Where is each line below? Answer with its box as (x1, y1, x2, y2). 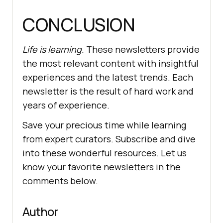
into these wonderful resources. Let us (22, 147, 187, 159)
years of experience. (22, 99, 110, 111)
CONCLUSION (22, 12, 135, 37)
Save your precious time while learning (22, 119, 186, 131)
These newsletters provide (84, 43, 200, 56)
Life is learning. (22, 43, 84, 56)
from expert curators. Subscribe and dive (22, 133, 196, 145)
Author (22, 203, 58, 220)
